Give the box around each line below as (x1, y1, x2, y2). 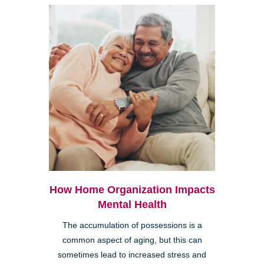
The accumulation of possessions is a (62, 221, 202, 230)
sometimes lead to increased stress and (58, 250, 206, 260)
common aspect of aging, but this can (62, 236, 202, 245)
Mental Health (97, 199, 167, 211)
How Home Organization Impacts (49, 184, 215, 196)
